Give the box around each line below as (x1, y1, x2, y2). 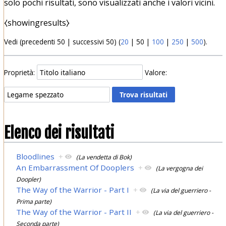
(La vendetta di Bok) (76, 152, 132, 161)
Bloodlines (16, 151, 55, 161)
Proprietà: (4, 67, 35, 77)
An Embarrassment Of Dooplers (16, 162, 135, 173)
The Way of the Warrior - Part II (16, 206, 132, 217)
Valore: (145, 67, 167, 77)
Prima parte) (16, 197, 52, 206)
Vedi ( (4, 37, 22, 47)
